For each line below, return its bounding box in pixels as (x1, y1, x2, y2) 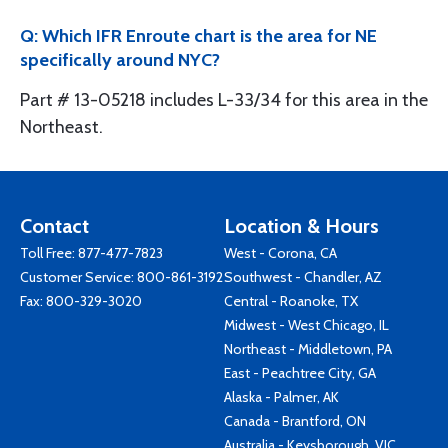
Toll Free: (20, 243, 78, 262)
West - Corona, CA (224, 243, 337, 262)
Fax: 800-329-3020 (20, 291, 142, 310)
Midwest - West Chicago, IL (224, 315, 389, 334)
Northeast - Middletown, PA (224, 339, 392, 358)
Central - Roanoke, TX (224, 291, 358, 310)
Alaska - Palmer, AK (224, 387, 339, 406)
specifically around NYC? (20, 48, 220, 71)
